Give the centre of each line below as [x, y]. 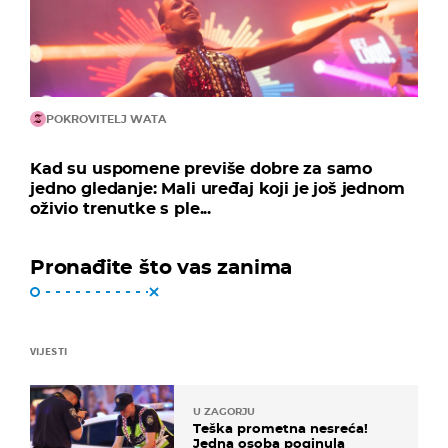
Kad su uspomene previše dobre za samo [201, 168]
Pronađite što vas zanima [161, 266]
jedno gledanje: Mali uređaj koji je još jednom [217, 188]
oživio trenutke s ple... [121, 208]
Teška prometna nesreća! [280, 427]
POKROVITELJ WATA [106, 118]
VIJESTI [48, 350]
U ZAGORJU [224, 411]
